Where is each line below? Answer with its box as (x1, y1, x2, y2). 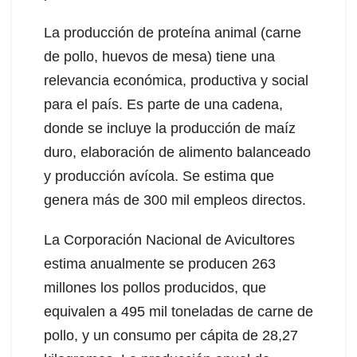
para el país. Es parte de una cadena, (44, 96, 283, 112)
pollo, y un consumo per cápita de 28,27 (44, 327, 298, 343)
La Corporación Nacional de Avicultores (44, 231, 295, 248)
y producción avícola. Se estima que (44, 167, 274, 184)
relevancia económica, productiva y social (44, 72, 308, 88)
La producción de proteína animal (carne (44, 24, 301, 41)
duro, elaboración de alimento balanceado (44, 143, 311, 160)
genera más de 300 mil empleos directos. (44, 191, 306, 208)
